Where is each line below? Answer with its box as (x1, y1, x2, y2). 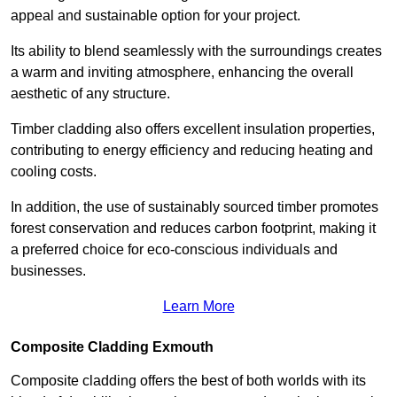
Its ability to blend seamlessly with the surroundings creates (11, 43, 382, 59)
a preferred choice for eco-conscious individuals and (11, 242, 338, 258)
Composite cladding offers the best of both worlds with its (11, 373, 366, 389)
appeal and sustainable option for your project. (11, 8, 300, 24)
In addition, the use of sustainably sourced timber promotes (11, 199, 378, 215)
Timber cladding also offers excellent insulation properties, (11, 121, 375, 137)
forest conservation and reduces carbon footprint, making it (11, 221, 376, 237)
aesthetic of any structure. (11, 86, 174, 102)
